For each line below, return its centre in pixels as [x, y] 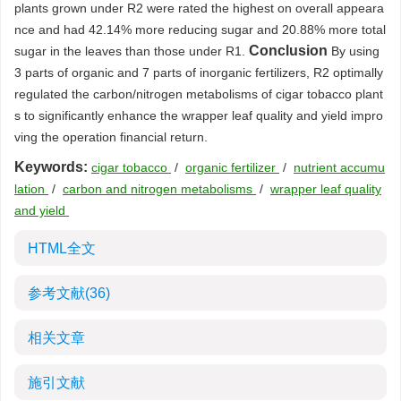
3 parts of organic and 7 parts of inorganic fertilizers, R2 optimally [199, 73]
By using [355, 51]
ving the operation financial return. [111, 137]
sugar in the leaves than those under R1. [132, 51]
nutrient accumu [339, 167]
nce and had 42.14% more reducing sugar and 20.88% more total [200, 30]
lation [31, 189]
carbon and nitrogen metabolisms [159, 189]
